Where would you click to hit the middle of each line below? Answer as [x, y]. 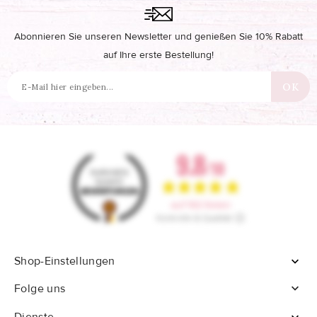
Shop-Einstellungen [65, 261]
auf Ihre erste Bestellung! [158, 56]
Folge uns [40, 289]
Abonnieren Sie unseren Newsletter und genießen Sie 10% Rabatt [158, 37]
